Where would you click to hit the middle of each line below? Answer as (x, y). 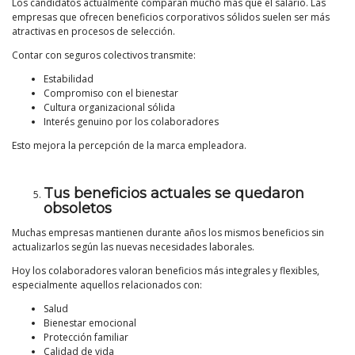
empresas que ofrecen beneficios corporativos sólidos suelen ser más (171, 17)
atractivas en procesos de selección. (94, 32)
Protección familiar (86, 338)
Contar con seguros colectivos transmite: (104, 55)
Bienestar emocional (90, 323)
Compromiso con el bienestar (111, 94)
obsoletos (78, 209)
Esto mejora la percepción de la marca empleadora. (129, 146)
